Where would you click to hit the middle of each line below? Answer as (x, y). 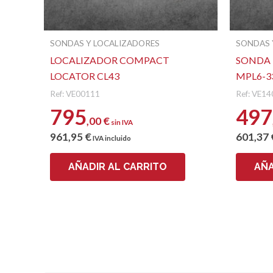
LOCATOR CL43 (85, 76)
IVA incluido (111, 138)
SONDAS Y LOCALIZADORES (105, 43)
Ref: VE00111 (75, 94)
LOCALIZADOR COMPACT (110, 60)
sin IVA (121, 122)
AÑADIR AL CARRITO (118, 167)
